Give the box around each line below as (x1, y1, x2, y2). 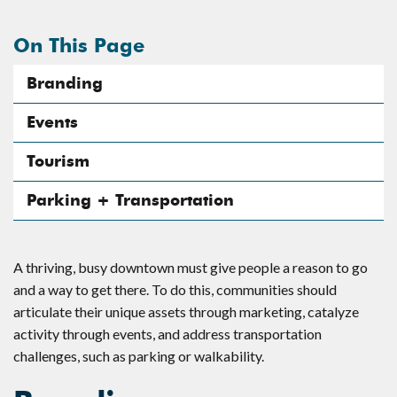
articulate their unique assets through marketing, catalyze (13, 302, 359, 320)
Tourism (27, 151, 90, 171)
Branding (27, 73, 103, 93)
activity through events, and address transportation (13, 324, 322, 342)
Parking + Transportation (27, 190, 234, 210)
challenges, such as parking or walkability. (13, 346, 264, 364)
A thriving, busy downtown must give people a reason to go (13, 258, 368, 276)
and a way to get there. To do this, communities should (13, 280, 337, 298)
